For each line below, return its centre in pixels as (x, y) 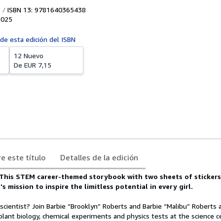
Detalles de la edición (99, 157)
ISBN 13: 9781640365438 (45, 10)
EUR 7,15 (38, 65)
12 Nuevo (29, 55)
